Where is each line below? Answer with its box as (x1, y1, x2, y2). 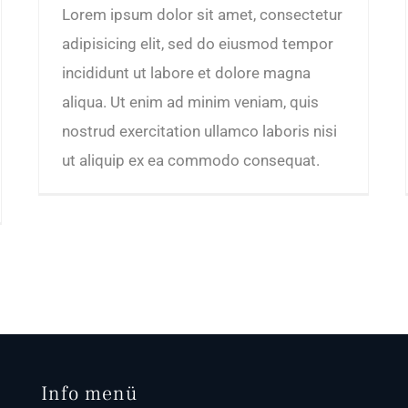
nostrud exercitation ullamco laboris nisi (62, 121, 337, 140)
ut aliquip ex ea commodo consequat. (62, 150, 320, 169)
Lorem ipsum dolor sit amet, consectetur (62, 5, 342, 24)
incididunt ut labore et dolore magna (62, 63, 311, 82)
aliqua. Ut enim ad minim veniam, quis (62, 92, 319, 111)
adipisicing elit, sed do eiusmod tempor (62, 34, 333, 53)
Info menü (40, 380, 138, 406)
